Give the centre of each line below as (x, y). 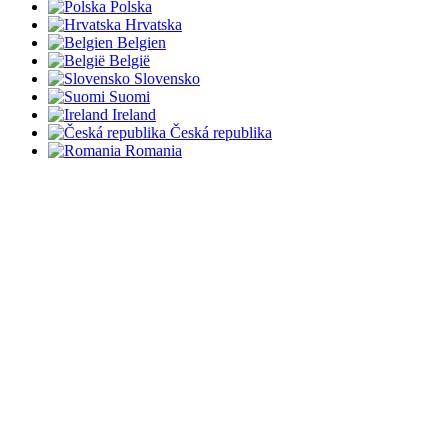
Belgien (141, 43)
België (129, 61)
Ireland (134, 115)
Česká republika (221, 133)
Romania (153, 151)
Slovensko (167, 79)
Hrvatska (153, 25)
